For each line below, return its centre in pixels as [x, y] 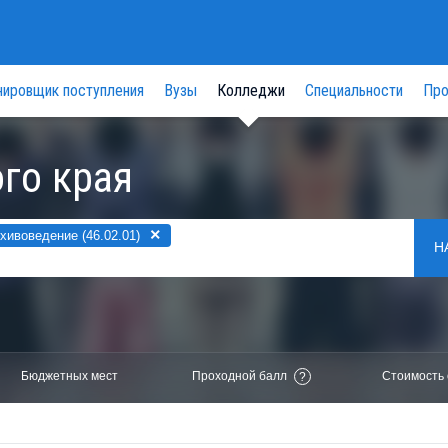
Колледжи [251, 91]
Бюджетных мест [69, 375]
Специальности [354, 91]
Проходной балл [240, 375]
